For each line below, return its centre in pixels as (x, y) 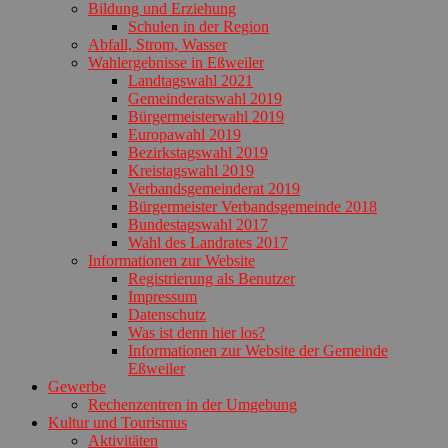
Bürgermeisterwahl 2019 (206, 116)
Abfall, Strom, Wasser (157, 44)
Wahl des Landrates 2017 (208, 242)
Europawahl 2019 (184, 134)
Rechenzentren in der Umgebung (192, 404)
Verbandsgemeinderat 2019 (214, 188)
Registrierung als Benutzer (211, 278)
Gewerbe (77, 386)
